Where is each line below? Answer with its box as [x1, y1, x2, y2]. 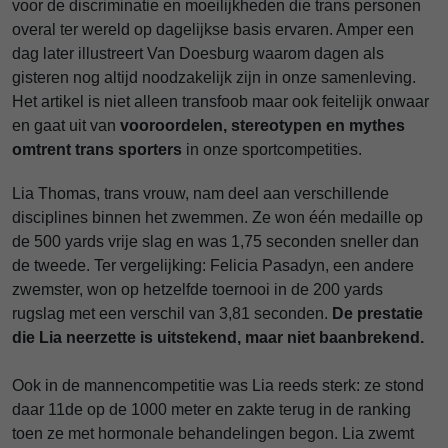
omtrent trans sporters [12, 141, 182, 158]
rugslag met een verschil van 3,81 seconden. [12, 305, 332, 322]
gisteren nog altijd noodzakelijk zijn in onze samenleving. [12, 69, 416, 86]
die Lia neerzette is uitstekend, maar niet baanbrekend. [12, 329, 424, 346]
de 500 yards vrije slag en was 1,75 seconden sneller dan [12, 233, 419, 250]
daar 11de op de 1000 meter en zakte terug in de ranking [12, 401, 411, 418]
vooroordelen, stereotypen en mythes [120, 117, 405, 134]
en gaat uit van [12, 117, 120, 134]
